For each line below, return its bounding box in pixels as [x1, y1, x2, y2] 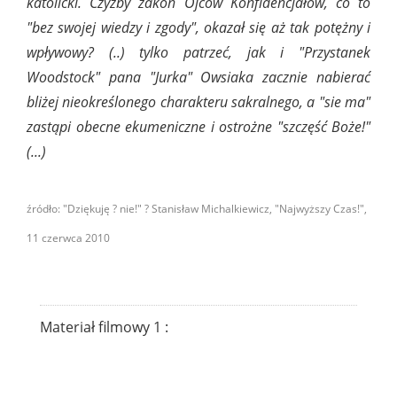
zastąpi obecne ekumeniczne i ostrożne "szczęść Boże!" [27, 117, 370, 137]
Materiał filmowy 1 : [40, 316, 168, 337]
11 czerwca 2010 [27, 230, 110, 245]
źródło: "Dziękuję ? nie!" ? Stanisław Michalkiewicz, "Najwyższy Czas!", [27, 201, 367, 217]
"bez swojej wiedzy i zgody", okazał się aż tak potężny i [27, 18, 370, 38]
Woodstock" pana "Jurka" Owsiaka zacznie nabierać [27, 67, 370, 88]
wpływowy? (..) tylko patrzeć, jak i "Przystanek [27, 43, 370, 63]
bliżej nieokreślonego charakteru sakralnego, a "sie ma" [27, 92, 370, 113]
